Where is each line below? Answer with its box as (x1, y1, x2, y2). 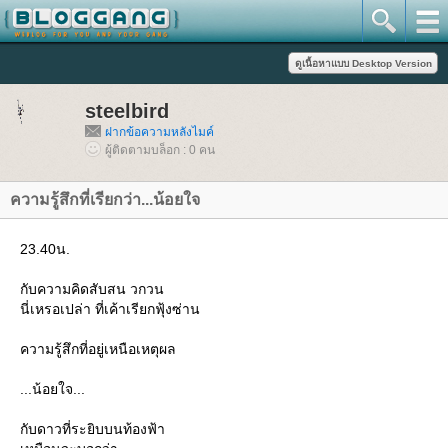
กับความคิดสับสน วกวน (20, 281, 164, 297)
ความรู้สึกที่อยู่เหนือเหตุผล (20, 341, 176, 357)
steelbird (85, 100, 169, 122)
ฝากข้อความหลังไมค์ (105, 125, 214, 139)
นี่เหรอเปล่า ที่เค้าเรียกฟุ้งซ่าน (20, 301, 200, 317)
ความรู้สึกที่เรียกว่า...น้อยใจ (10, 191, 200, 208)
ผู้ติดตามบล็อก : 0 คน (105, 143, 215, 157)
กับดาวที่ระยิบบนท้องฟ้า (20, 421, 165, 437)
